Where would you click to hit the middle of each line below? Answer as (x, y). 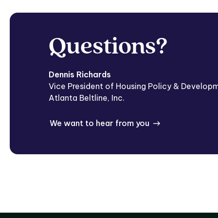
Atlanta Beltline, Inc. (87, 98)
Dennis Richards (80, 74)
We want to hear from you (100, 123)
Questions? (108, 47)
